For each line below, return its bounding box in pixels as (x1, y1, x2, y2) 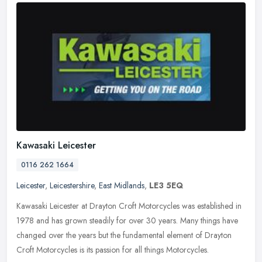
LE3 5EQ (149, 180, 183, 192)
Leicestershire (50, 180, 94, 192)
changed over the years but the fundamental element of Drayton (16, 229, 232, 242)
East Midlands (99, 180, 144, 192)
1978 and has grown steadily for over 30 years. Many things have (16, 215, 238, 227)
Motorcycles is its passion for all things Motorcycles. (36, 244, 209, 256)
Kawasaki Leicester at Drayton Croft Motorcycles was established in (16, 200, 242, 212)
